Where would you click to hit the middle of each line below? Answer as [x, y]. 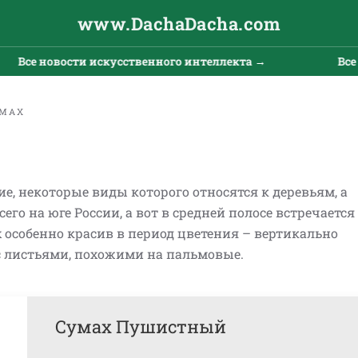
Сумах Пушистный [141, 326]
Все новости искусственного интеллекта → [127, 61]
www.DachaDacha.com [179, 23]
